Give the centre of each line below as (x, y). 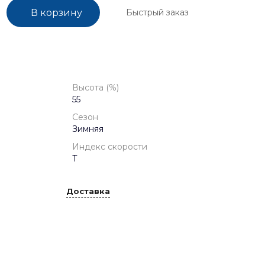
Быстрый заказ (158, 12)
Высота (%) (96, 88)
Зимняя (88, 129)
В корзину (57, 13)
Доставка (88, 191)
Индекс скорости (110, 147)
